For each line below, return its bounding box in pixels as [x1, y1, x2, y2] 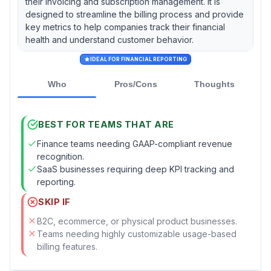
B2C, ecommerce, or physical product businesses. [37, 215, 237, 226]
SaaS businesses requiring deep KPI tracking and [37, 163, 234, 174]
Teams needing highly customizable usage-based [37, 228, 237, 239]
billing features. [37, 241, 97, 252]
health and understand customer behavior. [25, 34, 194, 45]
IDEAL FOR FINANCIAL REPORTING [90, 55, 187, 62]
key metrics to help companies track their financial [25, 21, 225, 32]
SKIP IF [38, 197, 71, 207]
